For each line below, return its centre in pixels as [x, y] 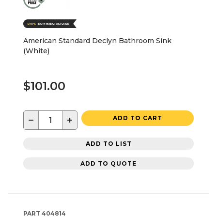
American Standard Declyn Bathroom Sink [97, 41]
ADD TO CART [138, 118]
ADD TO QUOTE [108, 163]
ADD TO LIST [108, 143]
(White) [36, 51]
